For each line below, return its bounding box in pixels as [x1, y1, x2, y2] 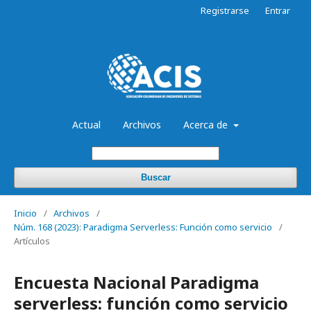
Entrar [265, 4, 290, 17]
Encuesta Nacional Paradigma [14, 270, 259, 294]
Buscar [140, 171, 171, 183]
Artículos [14, 234, 50, 247]
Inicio [14, 206, 37, 219]
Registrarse [201, 4, 249, 17]
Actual [72, 117, 101, 131]
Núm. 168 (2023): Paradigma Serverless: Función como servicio [14, 220, 272, 233]
